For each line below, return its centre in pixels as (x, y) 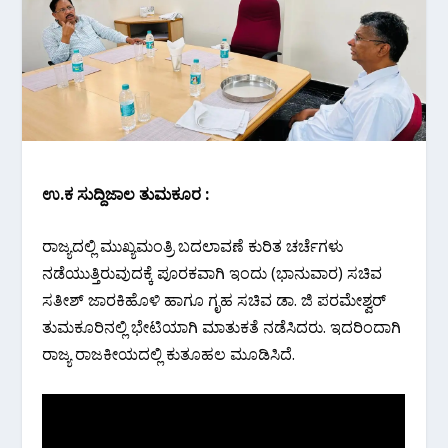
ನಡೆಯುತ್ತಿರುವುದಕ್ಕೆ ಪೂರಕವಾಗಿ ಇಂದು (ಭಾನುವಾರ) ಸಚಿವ (212, 273)
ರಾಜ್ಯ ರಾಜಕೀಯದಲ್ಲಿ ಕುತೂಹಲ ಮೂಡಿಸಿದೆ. (169, 354)
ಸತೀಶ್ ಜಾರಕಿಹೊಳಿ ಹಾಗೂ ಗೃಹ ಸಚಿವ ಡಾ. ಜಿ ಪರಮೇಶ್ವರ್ (214, 300)
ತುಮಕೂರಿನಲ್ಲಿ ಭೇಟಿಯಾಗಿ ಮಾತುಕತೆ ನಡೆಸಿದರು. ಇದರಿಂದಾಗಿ (222, 327)
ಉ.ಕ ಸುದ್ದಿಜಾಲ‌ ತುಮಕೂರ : (126, 193)
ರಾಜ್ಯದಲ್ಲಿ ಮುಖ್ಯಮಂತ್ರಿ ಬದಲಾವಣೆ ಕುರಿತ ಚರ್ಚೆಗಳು (193, 246)
